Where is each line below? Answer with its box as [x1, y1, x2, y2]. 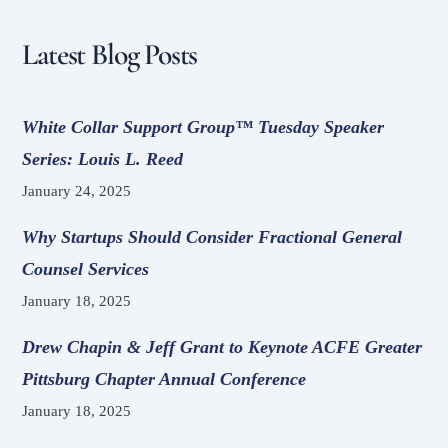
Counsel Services [22, 259, 150, 280]
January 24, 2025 [22, 182, 132, 199]
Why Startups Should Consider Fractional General [22, 227, 403, 248]
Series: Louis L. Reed [22, 148, 184, 169]
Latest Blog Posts [22, 36, 198, 73]
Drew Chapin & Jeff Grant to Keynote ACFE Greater [22, 337, 423, 358]
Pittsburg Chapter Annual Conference [22, 369, 307, 390]
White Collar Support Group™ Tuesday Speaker [22, 116, 385, 137]
